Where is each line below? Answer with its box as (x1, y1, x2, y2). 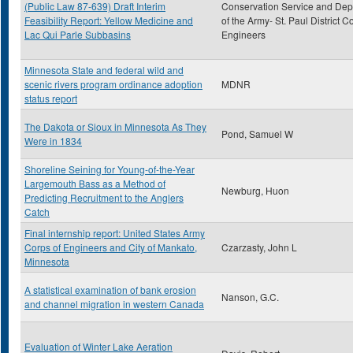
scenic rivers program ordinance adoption (24, 77, 203, 91)
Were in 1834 (24, 134, 82, 147)
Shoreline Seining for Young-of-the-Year (24, 162, 195, 176)
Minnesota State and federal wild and (24, 63, 184, 76)
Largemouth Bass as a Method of (24, 176, 165, 190)
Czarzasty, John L (221, 240, 297, 254)
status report (24, 91, 77, 105)
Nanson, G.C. (221, 290, 279, 303)
